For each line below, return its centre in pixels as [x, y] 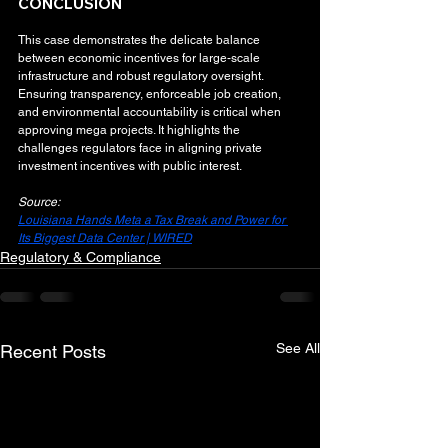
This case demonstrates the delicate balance [140, 39]
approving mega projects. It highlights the [130, 129]
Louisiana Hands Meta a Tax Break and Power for [153, 219]
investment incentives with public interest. [130, 165]
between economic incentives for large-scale [140, 57]
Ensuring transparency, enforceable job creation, [151, 93]
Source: [39, 201]
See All [298, 347]
